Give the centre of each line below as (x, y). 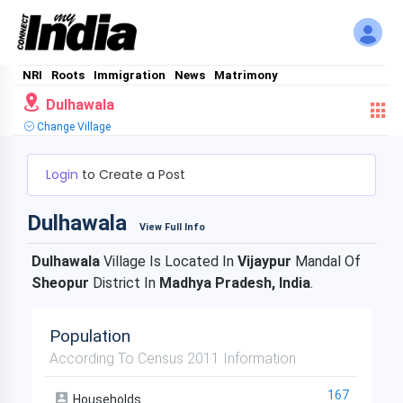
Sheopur (62, 283)
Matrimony (246, 75)
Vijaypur (264, 261)
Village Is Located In (169, 261)
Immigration (130, 75)
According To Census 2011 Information (173, 358)
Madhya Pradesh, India (235, 283)
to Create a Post (134, 175)
